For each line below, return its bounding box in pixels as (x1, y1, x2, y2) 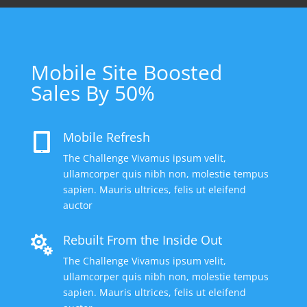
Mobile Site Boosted (30, 58, 222, 86)
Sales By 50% (30, 79, 155, 107)
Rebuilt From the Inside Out (62, 232, 222, 248)
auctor (62, 199, 93, 212)
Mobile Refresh (62, 129, 150, 145)
